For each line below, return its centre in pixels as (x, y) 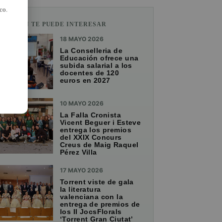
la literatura (81, 190)
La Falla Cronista (91, 115)
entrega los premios (96, 130)
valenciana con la (92, 197)
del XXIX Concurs (91, 138)
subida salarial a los (96, 66)
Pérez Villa (79, 152)
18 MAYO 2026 (82, 39)
